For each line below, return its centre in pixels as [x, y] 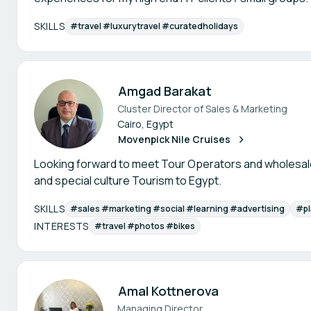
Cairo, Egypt [145, 124]
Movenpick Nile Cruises [174, 139]
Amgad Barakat [165, 91]
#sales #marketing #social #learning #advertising [177, 209]
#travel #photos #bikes [144, 226]
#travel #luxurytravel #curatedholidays [154, 26]
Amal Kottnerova [168, 291]
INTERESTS [61, 226]
